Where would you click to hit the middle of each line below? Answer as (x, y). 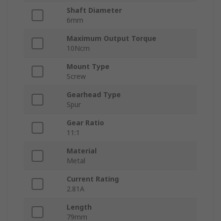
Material (82, 151)
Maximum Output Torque (111, 38)
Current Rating (93, 179)
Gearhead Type (94, 95)
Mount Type (88, 67)
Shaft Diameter (94, 10)
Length (79, 207)
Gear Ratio (85, 123)
